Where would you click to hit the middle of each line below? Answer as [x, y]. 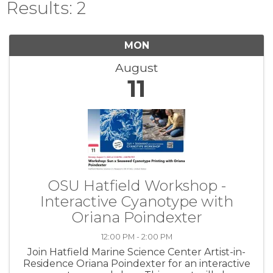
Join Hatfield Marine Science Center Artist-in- [136, 252]
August [136, 67]
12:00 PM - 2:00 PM [136, 236]
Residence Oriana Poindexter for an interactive [136, 263]
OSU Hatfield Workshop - [136, 185]
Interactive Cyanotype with [136, 201]
